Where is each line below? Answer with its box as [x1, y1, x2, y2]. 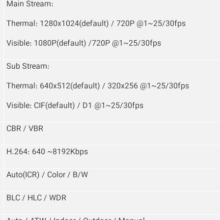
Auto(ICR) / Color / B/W [6, 169, 88, 182]
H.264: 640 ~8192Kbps [6, 146, 88, 159]
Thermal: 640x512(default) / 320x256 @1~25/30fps [6, 81, 189, 93]
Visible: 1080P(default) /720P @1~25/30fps [6, 38, 161, 50]
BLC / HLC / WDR [6, 192, 66, 205]
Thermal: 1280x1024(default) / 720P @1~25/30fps [6, 18, 186, 30]
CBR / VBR [6, 123, 43, 136]
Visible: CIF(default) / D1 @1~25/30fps [6, 100, 143, 112]
